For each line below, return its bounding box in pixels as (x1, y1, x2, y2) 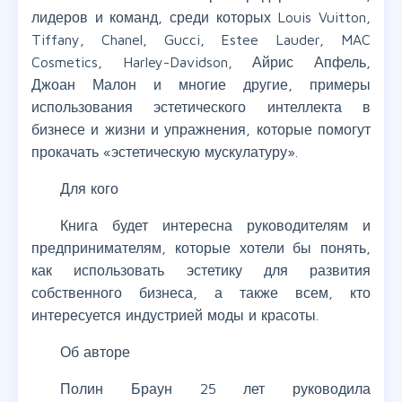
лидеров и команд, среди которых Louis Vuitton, (31, 9, 371, 26)
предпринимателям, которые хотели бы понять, (31, 240, 371, 257)
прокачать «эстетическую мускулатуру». (31, 144, 298, 161)
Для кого (60, 180, 118, 197)
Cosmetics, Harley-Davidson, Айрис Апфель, (31, 54, 371, 71)
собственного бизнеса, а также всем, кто (31, 284, 371, 301)
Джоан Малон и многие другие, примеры (31, 76, 371, 93)
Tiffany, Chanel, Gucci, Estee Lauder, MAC (31, 31, 371, 48)
